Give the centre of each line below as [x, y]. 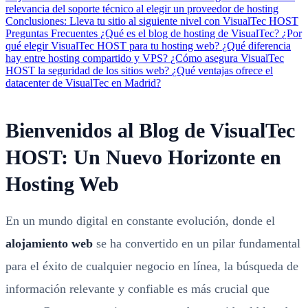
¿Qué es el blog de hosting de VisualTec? [191, 33]
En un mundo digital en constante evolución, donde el [140, 221]
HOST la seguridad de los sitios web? [89, 70]
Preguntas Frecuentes [53, 33]
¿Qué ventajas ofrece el [222, 70]
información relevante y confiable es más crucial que [137, 289]
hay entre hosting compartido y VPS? [88, 58]
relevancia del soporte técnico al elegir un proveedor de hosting [142, 9]
